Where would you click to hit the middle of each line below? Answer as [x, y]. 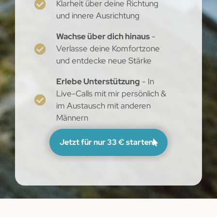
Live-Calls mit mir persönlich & [111, 94]
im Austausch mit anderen [103, 106]
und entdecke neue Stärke [104, 61]
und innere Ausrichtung [98, 16]
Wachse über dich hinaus [103, 37]
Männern [72, 118]
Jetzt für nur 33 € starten [106, 142]
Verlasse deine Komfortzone [108, 49]
